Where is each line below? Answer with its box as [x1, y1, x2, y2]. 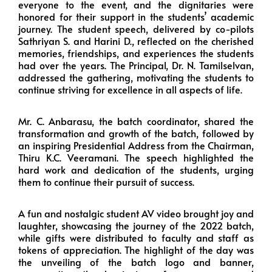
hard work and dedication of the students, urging [18, 162, 254, 176]
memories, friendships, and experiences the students [18, 46, 254, 59]
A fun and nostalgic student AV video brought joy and [18, 206, 254, 220]
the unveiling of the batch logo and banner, [18, 254, 254, 268]
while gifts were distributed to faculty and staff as [18, 230, 254, 244]
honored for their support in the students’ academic [18, 9, 254, 23]
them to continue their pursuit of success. [18, 174, 194, 188]
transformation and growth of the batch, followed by [18, 126, 254, 140]
